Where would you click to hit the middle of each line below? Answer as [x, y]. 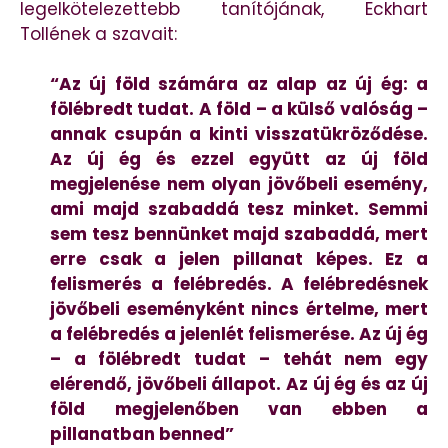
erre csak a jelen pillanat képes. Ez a [239, 259]
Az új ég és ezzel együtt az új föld [239, 159]
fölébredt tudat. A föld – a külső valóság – [239, 109]
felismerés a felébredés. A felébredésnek [239, 284]
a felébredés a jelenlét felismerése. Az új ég [239, 334]
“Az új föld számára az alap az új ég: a [239, 84]
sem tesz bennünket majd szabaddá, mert [239, 234]
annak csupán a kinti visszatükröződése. [239, 134]
